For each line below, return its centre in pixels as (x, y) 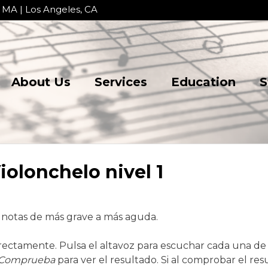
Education (203, 82)
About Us (41, 82)
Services (121, 82)
